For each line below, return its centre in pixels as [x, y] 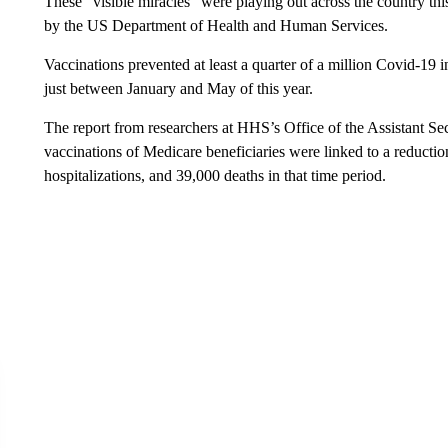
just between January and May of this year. [178, 88]
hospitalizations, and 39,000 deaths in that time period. [214, 175]
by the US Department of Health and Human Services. [215, 25]
